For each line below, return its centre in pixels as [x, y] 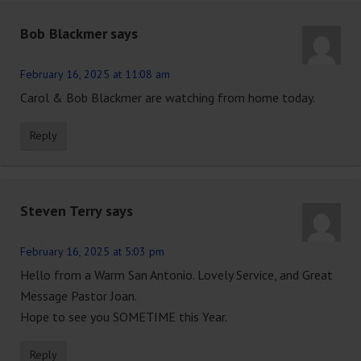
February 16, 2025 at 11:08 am [95, 75]
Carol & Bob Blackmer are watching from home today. [168, 98]
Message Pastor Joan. [79, 296]
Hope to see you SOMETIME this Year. [124, 317]
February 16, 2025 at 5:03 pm [92, 252]
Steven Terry [61, 211]
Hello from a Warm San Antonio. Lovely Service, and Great [176, 275]
